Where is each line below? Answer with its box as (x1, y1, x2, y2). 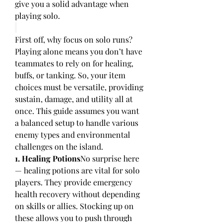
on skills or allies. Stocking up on (15, 201, 134, 211)
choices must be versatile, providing (15, 82, 143, 92)
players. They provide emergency (15, 177, 132, 187)
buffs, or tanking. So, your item (15, 70, 125, 80)
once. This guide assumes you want (15, 106, 139, 116)
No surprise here (80, 153, 139, 164)
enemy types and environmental (15, 129, 130, 140)
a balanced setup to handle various (15, 117, 138, 128)
